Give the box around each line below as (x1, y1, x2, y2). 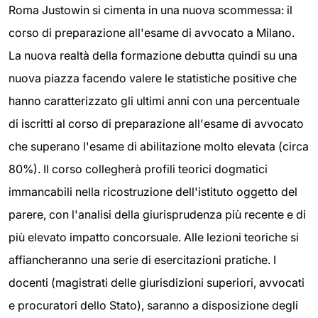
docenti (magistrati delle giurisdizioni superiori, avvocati (9, 275, 305, 290)
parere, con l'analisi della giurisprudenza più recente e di (9, 207, 306, 221)
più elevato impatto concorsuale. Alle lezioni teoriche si (9, 229, 299, 244)
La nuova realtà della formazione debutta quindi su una (9, 48, 297, 62)
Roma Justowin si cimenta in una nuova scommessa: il (9, 2, 292, 17)
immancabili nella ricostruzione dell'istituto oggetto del (9, 184, 297, 199)
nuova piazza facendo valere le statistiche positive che (9, 70, 297, 85)
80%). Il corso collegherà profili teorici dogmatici (9, 161, 268, 176)
